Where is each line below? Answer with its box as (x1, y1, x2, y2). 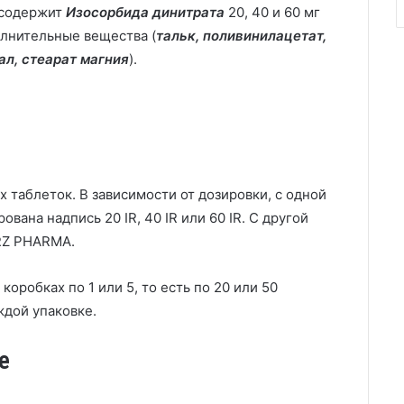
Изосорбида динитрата (66, 3, 225, 21)
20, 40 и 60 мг (225, 3, 320, 21)
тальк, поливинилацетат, (156, 26, 326, 44)
